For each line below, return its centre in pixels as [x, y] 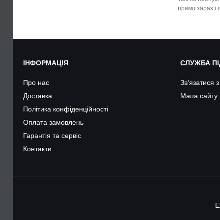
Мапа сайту [199, 96]
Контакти [37, 149]
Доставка [38, 96]
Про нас [36, 82]
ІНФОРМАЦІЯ [46, 63]
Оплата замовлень [53, 122]
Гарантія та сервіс [52, 136]
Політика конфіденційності [66, 109]
